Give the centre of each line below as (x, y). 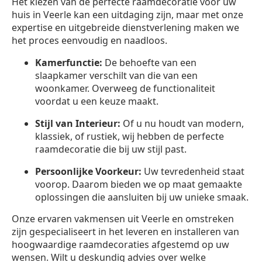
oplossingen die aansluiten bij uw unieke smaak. (142, 197)
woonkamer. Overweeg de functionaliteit (125, 88)
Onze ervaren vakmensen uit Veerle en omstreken (123, 218)
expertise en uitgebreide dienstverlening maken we (125, 27)
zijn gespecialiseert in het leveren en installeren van (125, 231)
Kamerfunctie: (69, 62)
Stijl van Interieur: (78, 123)
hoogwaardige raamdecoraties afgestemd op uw (120, 244)
